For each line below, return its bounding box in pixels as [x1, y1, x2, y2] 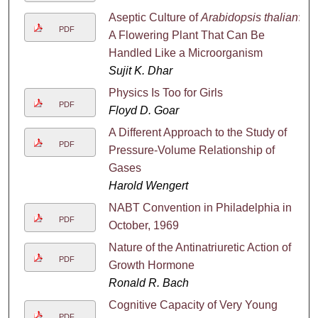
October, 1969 [108, 219, 179, 231]
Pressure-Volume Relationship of [108, 143, 275, 156]
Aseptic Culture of [108, 11, 201, 23]
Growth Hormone [108, 258, 194, 271]
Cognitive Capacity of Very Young [108, 298, 278, 311]
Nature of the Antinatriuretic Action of [108, 241, 291, 253]
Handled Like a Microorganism [108, 46, 263, 59]
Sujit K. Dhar [108, 64, 172, 77]
